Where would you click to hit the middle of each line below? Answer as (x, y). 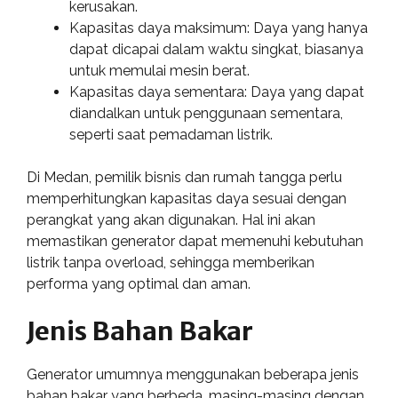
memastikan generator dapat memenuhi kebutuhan (195, 241)
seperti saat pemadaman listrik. (171, 135)
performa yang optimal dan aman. (139, 284)
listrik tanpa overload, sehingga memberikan (171, 263)
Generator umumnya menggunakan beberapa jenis (193, 374)
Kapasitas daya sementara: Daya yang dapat (217, 92)
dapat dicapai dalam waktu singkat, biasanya (216, 49)
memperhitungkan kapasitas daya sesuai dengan (187, 199)
